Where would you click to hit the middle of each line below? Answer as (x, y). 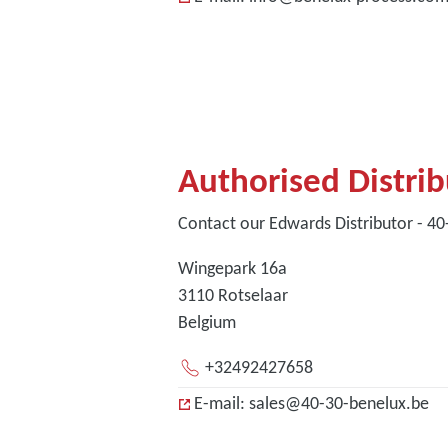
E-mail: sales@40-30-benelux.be (311, 402)
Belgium (206, 322)
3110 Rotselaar (232, 295)
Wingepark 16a (232, 268)
